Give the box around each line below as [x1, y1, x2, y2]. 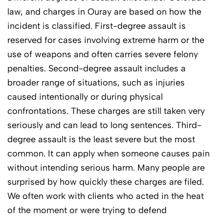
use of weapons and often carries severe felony [7, 48, 198, 60]
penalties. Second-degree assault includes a [7, 63, 186, 74]
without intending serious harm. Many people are [7, 162, 205, 173]
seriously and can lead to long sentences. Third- [7, 119, 201, 131]
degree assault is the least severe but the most [7, 133, 195, 145]
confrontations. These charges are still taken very [7, 105, 205, 116]
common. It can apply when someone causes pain [7, 148, 210, 159]
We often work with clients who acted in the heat [7, 190, 204, 201]
